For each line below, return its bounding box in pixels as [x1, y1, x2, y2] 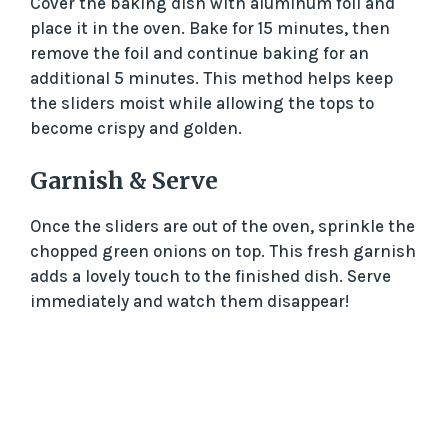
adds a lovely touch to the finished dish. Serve [30, 265, 391, 286]
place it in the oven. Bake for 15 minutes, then [30, 18, 390, 39]
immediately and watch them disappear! [30, 290, 349, 311]
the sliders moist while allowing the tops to [30, 93, 374, 114]
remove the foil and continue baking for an [30, 43, 369, 64]
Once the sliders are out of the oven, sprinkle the [30, 215, 415, 236]
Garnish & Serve [30, 165, 218, 195]
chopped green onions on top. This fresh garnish [30, 240, 416, 261]
